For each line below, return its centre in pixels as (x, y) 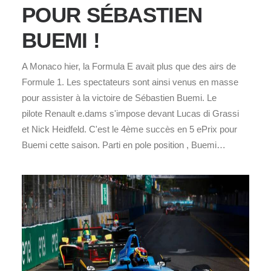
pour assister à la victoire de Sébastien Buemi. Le (119, 97)
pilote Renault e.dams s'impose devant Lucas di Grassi (130, 113)
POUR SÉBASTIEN (112, 15)
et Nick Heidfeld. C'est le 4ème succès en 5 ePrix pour (129, 129)
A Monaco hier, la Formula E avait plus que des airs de (129, 66)
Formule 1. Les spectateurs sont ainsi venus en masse (130, 82)
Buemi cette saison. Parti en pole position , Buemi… (124, 145)
